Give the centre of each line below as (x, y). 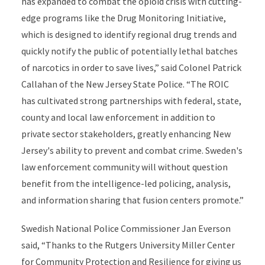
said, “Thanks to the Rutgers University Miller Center (128, 245)
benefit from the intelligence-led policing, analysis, (126, 183)
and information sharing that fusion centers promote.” (132, 200)
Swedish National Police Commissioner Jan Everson (126, 228)
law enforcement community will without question (124, 167)
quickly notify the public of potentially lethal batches (129, 51)
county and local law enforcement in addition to (118, 117)
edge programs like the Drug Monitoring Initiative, (123, 18)
